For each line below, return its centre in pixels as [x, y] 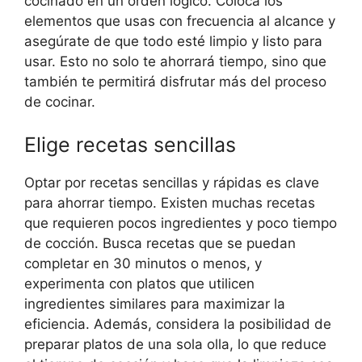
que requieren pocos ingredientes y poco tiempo [181, 223]
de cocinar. [60, 101]
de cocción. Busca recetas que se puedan [160, 244]
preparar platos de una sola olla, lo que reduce [175, 345]
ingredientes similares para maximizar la [155, 304]
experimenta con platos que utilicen [139, 284]
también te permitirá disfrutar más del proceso [175, 81]
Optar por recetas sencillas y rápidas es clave [172, 183]
